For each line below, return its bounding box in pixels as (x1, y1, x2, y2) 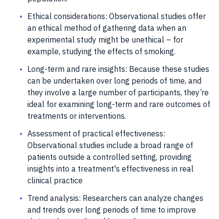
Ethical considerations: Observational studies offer (27, 11, 206, 21)
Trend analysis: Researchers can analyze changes (27, 193, 203, 203)
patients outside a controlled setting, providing (27, 152, 192, 162)
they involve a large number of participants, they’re (27, 87, 209, 97)
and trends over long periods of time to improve (27, 204, 196, 215)
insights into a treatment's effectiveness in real (27, 163, 194, 174)
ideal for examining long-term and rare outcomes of (27, 99, 210, 109)
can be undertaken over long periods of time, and (27, 75, 201, 86)
